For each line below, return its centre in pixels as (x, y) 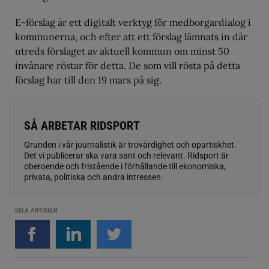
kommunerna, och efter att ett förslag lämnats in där (131, 36)
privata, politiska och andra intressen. (94, 177)
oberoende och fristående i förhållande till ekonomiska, (125, 166)
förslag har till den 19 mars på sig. (88, 80)
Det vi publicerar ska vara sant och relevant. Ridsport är (126, 155)
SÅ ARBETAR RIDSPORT (82, 125)
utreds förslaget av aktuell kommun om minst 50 (122, 51)
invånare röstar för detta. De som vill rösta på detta (128, 65)
